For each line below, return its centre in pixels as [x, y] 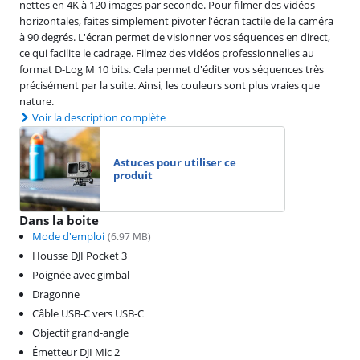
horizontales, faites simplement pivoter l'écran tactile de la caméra [176, 20]
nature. [37, 101]
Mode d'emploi [68, 236]
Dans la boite [59, 220]
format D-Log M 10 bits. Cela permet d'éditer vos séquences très [172, 69]
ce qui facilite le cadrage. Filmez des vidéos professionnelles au [167, 53]
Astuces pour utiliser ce [175, 163]
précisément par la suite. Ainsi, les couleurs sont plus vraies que [170, 85]
